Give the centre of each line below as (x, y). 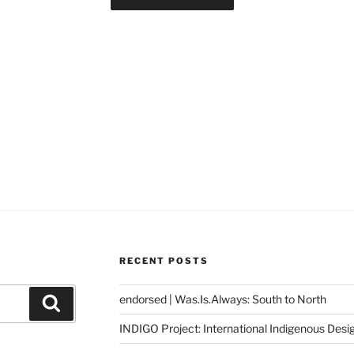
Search (81, 303)
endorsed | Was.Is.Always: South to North (222, 299)
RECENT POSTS (164, 261)
